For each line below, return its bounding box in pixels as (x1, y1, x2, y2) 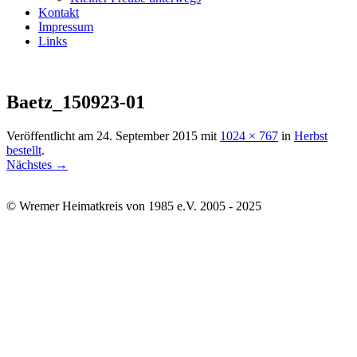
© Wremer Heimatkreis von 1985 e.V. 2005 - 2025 (6, 198, 261, 213)
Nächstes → (6, 157, 68, 171)
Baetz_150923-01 (6, 91, 145, 112)
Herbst (294, 128, 328, 143)
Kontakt (38, 5, 79, 19)
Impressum (38, 19, 93, 33)
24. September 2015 (96, 128, 198, 143)
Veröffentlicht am (6, 128, 96, 143)
